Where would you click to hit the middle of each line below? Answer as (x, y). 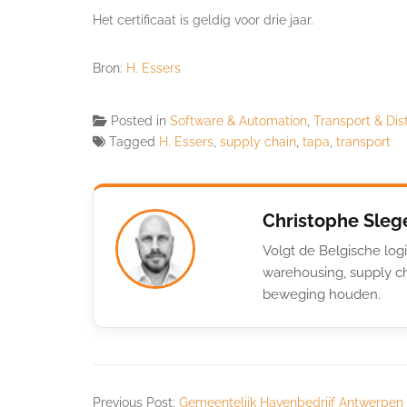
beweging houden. (322, 294)
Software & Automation (238, 120)
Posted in (140, 120)
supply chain (258, 141)
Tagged (134, 141)
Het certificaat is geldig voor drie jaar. (203, 20)
